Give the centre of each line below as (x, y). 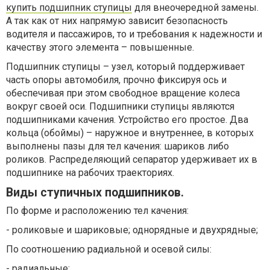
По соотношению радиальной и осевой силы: (109, 249)
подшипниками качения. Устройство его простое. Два (127, 120)
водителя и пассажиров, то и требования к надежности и (134, 34)
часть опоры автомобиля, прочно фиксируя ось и (116, 80)
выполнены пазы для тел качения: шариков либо (118, 146)
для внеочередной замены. (195, 8)
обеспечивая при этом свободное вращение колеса (123, 93)
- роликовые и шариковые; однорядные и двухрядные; (132, 230)
